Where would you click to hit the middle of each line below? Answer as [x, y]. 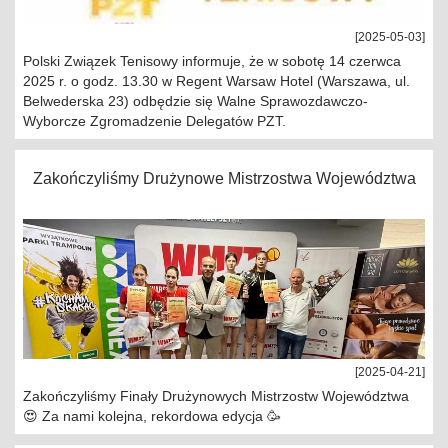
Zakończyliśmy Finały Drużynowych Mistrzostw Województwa [216, 396]
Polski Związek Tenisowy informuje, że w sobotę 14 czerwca [212, 61]
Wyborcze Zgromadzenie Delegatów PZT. [154, 121]
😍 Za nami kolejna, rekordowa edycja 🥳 [152, 416]
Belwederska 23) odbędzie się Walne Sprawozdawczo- [195, 101]
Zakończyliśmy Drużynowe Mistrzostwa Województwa [224, 178]
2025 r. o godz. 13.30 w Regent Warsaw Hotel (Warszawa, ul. [216, 81]
